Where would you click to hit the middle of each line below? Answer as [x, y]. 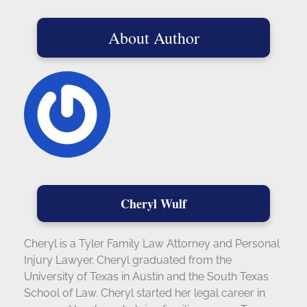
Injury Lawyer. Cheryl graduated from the [128, 260]
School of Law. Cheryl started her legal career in [145, 293]
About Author [153, 37]
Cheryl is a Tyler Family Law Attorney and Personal [152, 243]
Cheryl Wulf [153, 203]
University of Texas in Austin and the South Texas [146, 276]
